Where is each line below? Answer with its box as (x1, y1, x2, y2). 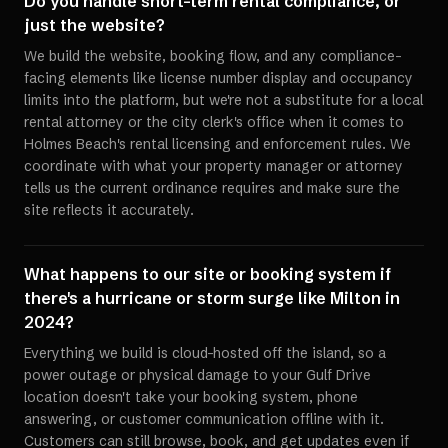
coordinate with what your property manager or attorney (24, 157, 403, 175)
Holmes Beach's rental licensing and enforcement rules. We (24, 135, 411, 153)
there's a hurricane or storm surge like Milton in (24, 288, 400, 308)
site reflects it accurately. (24, 201, 194, 219)
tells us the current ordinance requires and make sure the (24, 179, 400, 197)
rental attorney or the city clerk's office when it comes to (24, 113, 404, 131)
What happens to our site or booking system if (24, 264, 391, 284)
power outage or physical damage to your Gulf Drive (24, 366, 371, 384)
